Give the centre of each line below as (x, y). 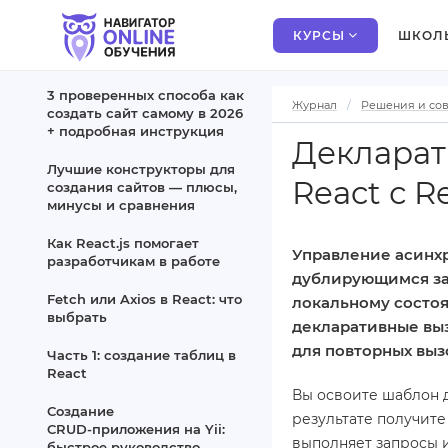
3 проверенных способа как (145, 95)
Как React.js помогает (123, 243)
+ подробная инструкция (135, 131)
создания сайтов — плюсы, (142, 187)
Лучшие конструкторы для (141, 169)
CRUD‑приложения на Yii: (136, 429)
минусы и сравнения (121, 205)
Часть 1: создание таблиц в (141, 355)
